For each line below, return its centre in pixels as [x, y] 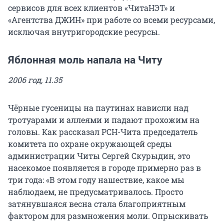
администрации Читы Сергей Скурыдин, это [99, 156]
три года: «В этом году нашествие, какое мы [96, 180]
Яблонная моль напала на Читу [85, 60]
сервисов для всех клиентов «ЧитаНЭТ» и [91, 8]
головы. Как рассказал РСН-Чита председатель [103, 132]
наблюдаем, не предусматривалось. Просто [96, 192]
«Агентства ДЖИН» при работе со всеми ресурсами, [111, 20]
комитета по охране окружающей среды [90, 144]
